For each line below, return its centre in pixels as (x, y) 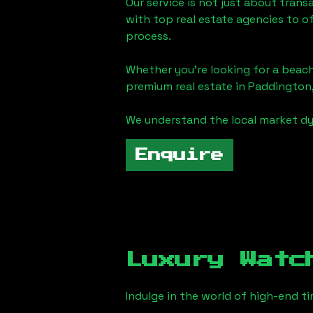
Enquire (180, 155)
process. (148, 36)
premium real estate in (187, 86)
